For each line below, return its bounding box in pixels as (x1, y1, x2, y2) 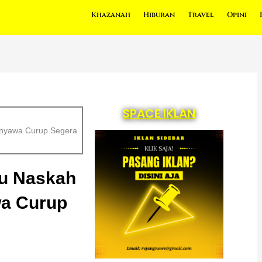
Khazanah (91, 9, 130, 19)
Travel (187, 9, 214, 19)
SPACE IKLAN (122, 105, 195, 122)
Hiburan (143, 9, 175, 19)
